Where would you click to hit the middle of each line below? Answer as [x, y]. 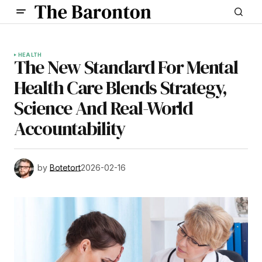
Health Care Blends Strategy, [121, 88]
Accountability [70, 129]
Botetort [65, 167]
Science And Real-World [104, 108]
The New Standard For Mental [126, 67]
